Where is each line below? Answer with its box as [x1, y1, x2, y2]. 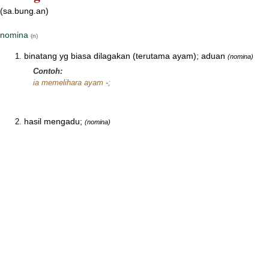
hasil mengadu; [24, 116, 82, 126]
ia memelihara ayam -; [33, 78, 110, 87]
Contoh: [33, 67, 62, 76]
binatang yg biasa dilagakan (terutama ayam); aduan [24, 51, 225, 61]
